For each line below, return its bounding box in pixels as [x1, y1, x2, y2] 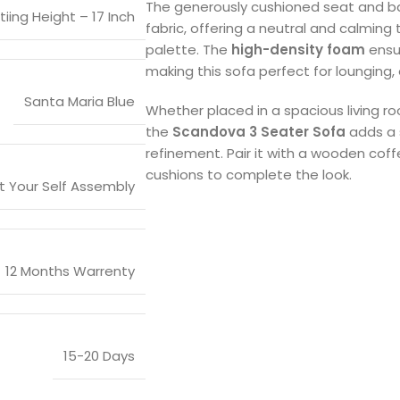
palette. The [146, 39, 231, 59]
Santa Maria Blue [24, 91, 135, 111]
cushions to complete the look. [146, 164, 352, 184]
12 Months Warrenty [5, 261, 135, 280]
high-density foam [231, 39, 365, 59]
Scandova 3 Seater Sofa [172, 121, 346, 141]
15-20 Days [63, 346, 135, 365]
